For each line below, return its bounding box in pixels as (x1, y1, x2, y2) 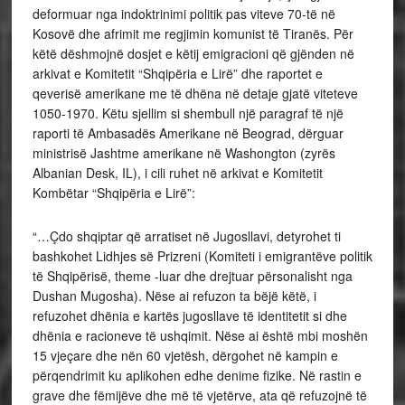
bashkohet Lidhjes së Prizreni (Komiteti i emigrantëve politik (32, 247, 372, 266)
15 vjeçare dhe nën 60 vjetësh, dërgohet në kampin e (32, 346, 338, 365)
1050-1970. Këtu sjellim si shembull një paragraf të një (32, 104, 344, 123)
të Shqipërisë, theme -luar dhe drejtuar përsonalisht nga (32, 267, 353, 286)
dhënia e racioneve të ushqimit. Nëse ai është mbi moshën (32, 326, 368, 345)
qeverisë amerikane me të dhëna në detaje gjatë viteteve (32, 84, 358, 103)
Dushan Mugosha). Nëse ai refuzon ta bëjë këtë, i (32, 287, 316, 306)
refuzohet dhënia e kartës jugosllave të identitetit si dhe (32, 306, 347, 325)
